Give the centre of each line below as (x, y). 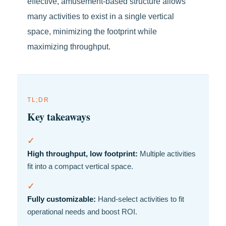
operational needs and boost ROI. (82, 212)
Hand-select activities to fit (140, 199)
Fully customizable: (62, 199)
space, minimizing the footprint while (92, 32)
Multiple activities (167, 154)
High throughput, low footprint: (82, 154)
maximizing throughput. (69, 47)
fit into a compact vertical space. (80, 166)
